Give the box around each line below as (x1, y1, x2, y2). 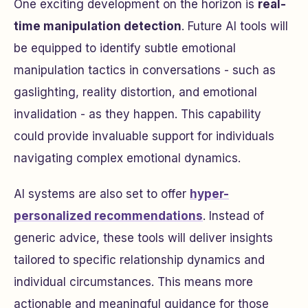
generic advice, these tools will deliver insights (14, 231, 273, 245)
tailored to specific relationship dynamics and (14, 253, 265, 267)
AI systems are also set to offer (14, 187, 190, 201)
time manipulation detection (14, 19, 181, 33)
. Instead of (203, 209, 264, 223)
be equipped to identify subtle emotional (14, 41, 236, 55)
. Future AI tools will (181, 19, 288, 33)
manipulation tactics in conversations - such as (14, 63, 276, 77)
